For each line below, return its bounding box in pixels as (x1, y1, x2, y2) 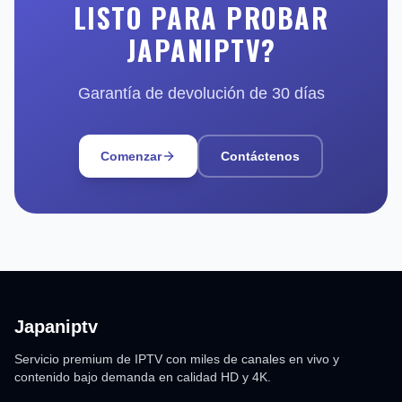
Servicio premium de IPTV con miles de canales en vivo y (14, 352, 339, 367)
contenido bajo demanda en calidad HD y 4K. (14, 370, 271, 385)
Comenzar (100, 149, 162, 164)
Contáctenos (221, 149, 300, 164)
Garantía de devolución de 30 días (77, 84, 325, 103)
